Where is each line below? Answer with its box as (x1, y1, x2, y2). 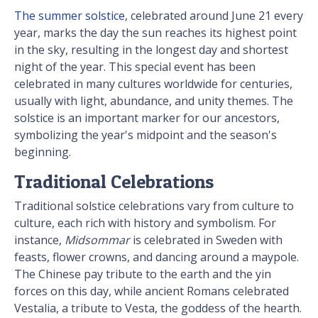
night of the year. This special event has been (14, 59, 256, 75)
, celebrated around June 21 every (125, 8, 303, 24)
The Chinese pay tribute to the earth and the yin (14, 266, 271, 283)
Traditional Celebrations (14, 170, 218, 193)
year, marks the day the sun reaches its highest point (14, 25, 297, 41)
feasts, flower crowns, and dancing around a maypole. (14, 249, 299, 265)
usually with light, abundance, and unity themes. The (14, 93, 293, 109)
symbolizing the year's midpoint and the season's (14, 127, 277, 143)
